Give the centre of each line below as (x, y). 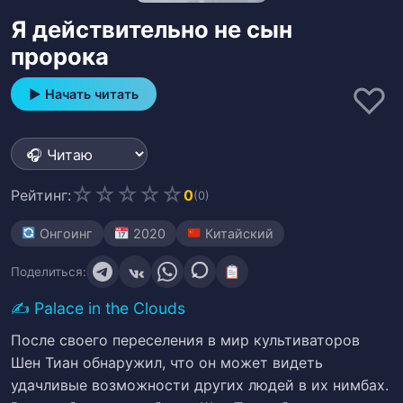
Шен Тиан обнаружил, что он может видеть (167, 363)
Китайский (238, 233)
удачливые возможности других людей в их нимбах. (200, 385)
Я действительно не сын (152, 29)
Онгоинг (65, 233)
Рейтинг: (41, 195)
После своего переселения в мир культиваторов (185, 340)
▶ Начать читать (84, 94)
